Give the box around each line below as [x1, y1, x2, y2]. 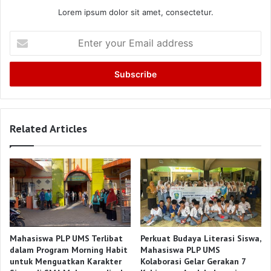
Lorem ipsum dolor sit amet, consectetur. [57, 7, 214, 18]
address [9, 70, 39, 80]
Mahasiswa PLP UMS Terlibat [10, 233, 123, 244]
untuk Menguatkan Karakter [10, 256, 122, 267]
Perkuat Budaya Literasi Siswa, [140, 233, 261, 244]
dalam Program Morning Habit [10, 244, 128, 256]
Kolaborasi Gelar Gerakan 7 [140, 256, 246, 267]
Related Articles [10, 122, 87, 136]
